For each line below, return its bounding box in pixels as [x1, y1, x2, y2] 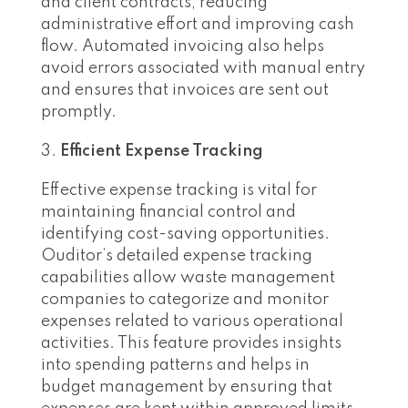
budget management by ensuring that [41, 379, 332, 396]
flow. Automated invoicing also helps [41, 38, 324, 56]
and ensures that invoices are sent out [41, 82, 329, 99]
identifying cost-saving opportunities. [41, 226, 330, 243]
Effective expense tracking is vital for [41, 182, 317, 199]
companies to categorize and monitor [41, 291, 329, 309]
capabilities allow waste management [41, 270, 335, 287]
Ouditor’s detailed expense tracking [41, 248, 312, 265]
